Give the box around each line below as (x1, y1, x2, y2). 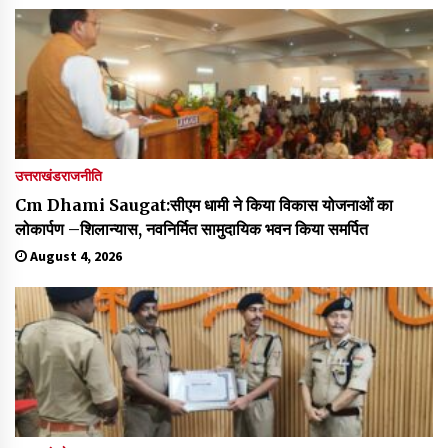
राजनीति (61, 166, 102, 185)
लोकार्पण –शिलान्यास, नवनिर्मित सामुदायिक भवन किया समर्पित (15, 218, 368, 239)
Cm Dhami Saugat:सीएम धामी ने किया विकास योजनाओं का (15, 194, 393, 215)
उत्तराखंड (15, 166, 61, 185)
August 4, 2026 (27, 246, 122, 265)
